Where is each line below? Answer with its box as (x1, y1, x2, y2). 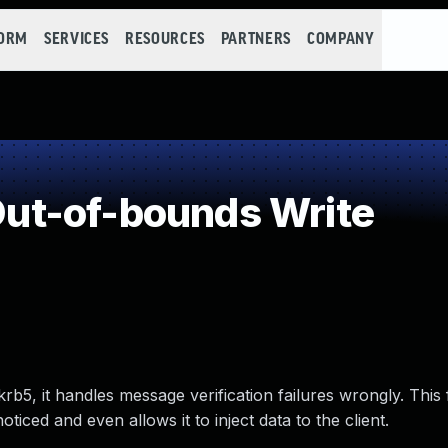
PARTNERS (220, 31, 291, 48)
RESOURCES (125, 31, 205, 48)
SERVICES (43, 31, 110, 48)
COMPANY (306, 31, 375, 48)
